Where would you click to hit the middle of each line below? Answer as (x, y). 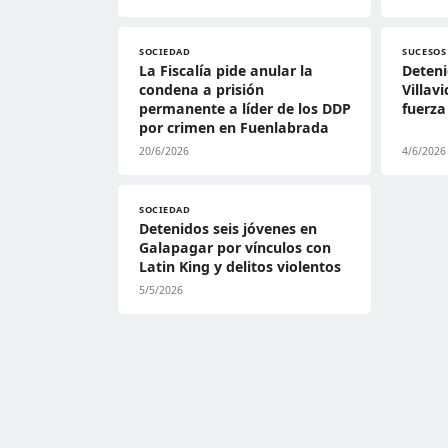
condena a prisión (201, 89)
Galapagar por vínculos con (235, 247)
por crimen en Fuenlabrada (234, 127)
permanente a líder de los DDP (245, 108)
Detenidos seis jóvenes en (228, 228)
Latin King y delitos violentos (240, 266)
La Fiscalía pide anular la (226, 70)
